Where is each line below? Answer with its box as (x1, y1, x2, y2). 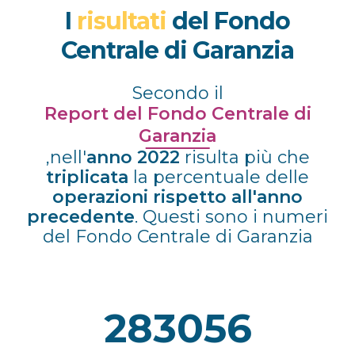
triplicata (46, 166, 128, 188)
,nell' (45, 147, 86, 168)
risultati (77, 6, 166, 36)
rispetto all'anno (153, 186, 303, 208)
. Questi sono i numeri (135, 206, 328, 227)
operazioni (52, 186, 148, 208)
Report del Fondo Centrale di (44, 103, 311, 124)
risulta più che (179, 147, 310, 168)
